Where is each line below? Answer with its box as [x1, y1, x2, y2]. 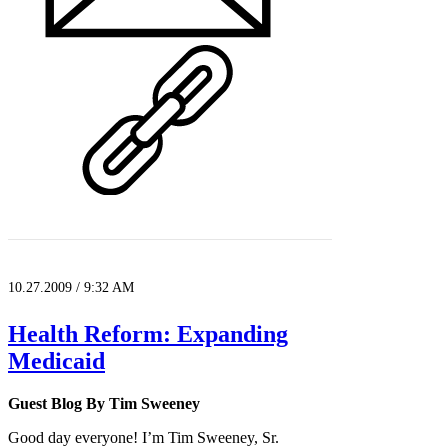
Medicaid [8, 347, 105, 374]
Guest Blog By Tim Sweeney [8, 394, 200, 412]
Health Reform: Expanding [8, 320, 288, 347]
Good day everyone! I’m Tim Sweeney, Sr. [8, 428, 279, 446]
